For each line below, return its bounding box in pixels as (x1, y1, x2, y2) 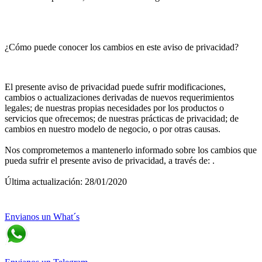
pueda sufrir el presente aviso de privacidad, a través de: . (5, 156, 215, 166)
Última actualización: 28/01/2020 (5, 177, 127, 187)
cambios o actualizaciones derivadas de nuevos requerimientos (5, 92, 234, 102)
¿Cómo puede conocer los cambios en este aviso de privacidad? (5, 42, 239, 52)
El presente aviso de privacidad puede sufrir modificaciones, (5, 82, 226, 92)
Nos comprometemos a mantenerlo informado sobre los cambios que (5, 145, 257, 155)
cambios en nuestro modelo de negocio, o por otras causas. (5, 124, 220, 134)
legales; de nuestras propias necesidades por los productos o (5, 103, 224, 113)
